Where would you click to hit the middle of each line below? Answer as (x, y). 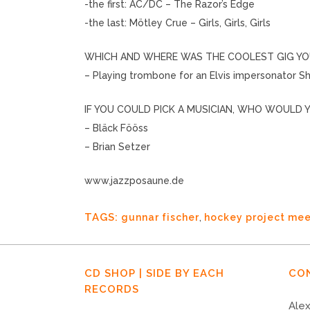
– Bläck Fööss (116, 128)
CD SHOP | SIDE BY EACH (154, 274)
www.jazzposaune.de (134, 181)
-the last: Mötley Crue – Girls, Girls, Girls (177, 23)
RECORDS (112, 290)
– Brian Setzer (117, 147)
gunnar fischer (160, 218)
